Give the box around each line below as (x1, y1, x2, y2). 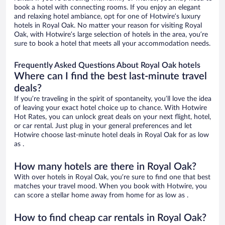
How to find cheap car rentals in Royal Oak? (14, 212, 206, 223)
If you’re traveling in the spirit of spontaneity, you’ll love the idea (14, 95, 211, 102)
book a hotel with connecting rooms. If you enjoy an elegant (14, 4, 200, 11)
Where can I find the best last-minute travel (14, 71, 207, 81)
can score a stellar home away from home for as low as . (14, 191, 188, 199)
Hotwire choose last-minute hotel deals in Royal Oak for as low (14, 131, 209, 139)
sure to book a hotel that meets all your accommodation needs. (14, 40, 210, 47)
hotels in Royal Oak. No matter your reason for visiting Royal (14, 22, 202, 29)
